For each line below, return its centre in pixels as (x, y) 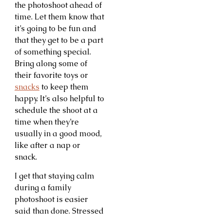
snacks (27, 87)
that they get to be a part (59, 40)
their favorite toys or (51, 75)
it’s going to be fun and (55, 29)
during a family (43, 187)
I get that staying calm (54, 176)
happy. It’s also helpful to (59, 99)
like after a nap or (47, 145)
